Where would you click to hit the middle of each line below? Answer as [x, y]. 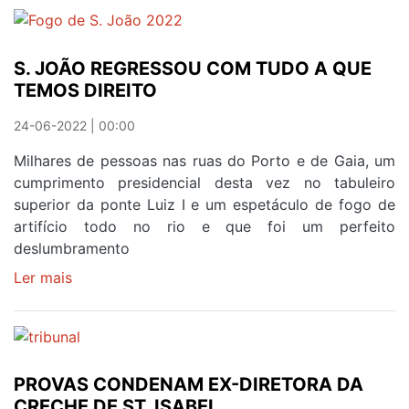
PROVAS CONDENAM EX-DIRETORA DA [189, 385]
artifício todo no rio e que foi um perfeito [204, 226]
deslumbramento [72, 248]
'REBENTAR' [113, 48]
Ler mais [43, 277]
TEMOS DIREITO [85, 90]
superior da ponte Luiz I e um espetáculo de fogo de [204, 204]
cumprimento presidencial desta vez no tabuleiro [204, 182]
